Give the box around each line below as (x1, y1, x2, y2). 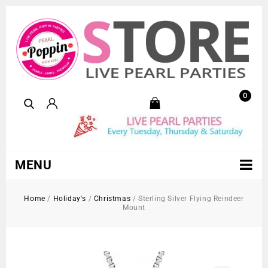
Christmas (93, 194, 131, 203)
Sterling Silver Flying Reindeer (138, 194, 244, 203)
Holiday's (53, 194, 86, 203)
